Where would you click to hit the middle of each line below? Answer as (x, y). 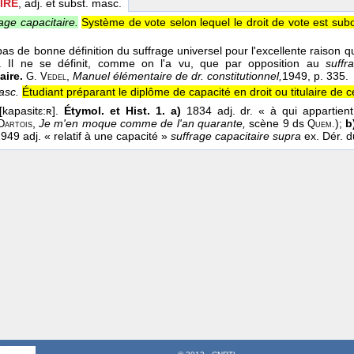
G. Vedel (46, 77)
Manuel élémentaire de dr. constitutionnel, (177, 76)
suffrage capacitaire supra (236, 136)
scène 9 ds (277, 124)
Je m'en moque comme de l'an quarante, (142, 124)
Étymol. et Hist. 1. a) (122, 111)
